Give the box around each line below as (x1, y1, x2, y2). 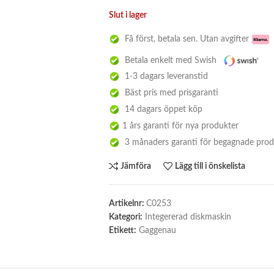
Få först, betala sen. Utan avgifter (119, 35, 251, 43)
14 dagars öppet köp (119, 105, 202, 114)
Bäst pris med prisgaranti (119, 88, 218, 97)
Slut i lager (108, 11, 147, 20)
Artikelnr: (108, 199, 146, 208)
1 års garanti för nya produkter (119, 121, 239, 130)
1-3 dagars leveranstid (119, 72, 208, 81)
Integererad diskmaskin (144, 212, 231, 221)
